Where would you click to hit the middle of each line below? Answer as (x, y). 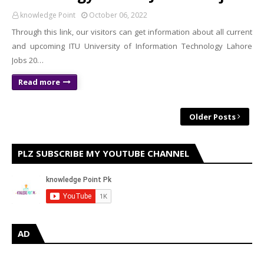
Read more (39, 82)
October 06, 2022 (118, 15)
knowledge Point (48, 15)
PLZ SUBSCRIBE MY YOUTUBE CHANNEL (103, 153)
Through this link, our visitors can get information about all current (132, 32)
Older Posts (212, 117)
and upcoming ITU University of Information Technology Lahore (132, 46)
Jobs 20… (28, 60)
